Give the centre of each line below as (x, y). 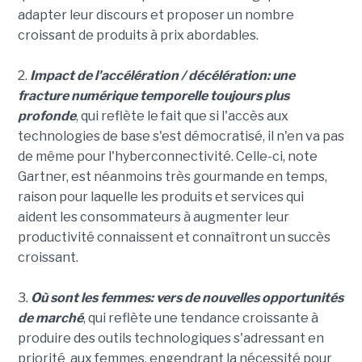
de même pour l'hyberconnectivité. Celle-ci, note (167, 157)
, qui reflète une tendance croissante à (200, 318)
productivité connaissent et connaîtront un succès (174, 238)
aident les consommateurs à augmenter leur (153, 217)
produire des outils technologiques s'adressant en (170, 339)
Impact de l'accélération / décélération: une (162, 76)
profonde (46, 116)
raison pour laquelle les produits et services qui (160, 197)
